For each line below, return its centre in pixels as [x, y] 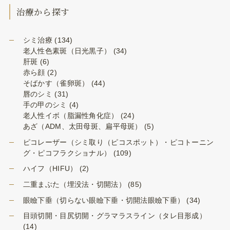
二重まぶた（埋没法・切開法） [74, 184]
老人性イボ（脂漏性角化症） [71, 116]
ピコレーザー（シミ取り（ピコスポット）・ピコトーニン [118, 142]
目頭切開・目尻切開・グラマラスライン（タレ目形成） [114, 216]
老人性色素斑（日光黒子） [67, 51]
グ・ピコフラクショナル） [67, 153]
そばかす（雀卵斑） [56, 83]
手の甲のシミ [45, 105]
